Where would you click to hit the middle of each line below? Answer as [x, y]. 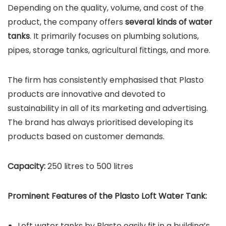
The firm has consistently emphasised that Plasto [106, 80]
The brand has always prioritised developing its [100, 123]
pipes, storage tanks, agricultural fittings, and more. [110, 50]
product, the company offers [66, 22]
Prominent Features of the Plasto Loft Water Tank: [107, 196]
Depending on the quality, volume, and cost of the [106, 8]
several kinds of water [169, 22]
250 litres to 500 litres [89, 166]
